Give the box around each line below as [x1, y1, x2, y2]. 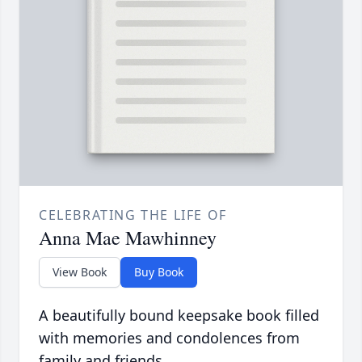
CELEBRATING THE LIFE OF [39, 206, 227, 225]
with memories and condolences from [39, 328, 300, 348]
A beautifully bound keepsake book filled [39, 305, 319, 326]
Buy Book [134, 264, 183, 280]
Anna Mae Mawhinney [39, 225, 217, 251]
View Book [53, 264, 107, 280]
